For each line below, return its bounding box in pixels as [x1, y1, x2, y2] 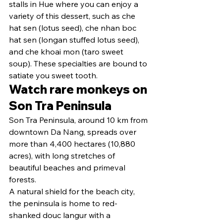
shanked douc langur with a [9, 210, 112, 220]
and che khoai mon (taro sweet [9, 46, 125, 56]
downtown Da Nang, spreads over [9, 126, 138, 137]
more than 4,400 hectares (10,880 [9, 138, 137, 149]
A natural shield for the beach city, [9, 186, 137, 196]
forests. [9, 174, 36, 184]
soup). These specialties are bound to [9, 58, 149, 68]
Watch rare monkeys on [9, 81, 150, 97]
